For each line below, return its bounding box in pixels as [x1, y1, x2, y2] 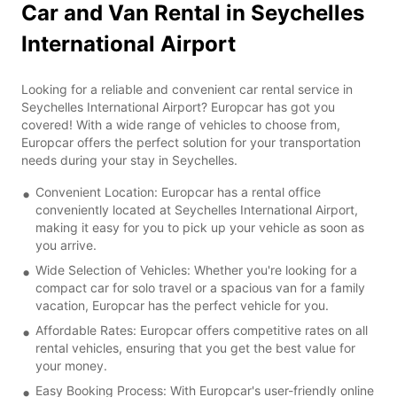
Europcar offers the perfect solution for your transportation [21, 134, 361, 150]
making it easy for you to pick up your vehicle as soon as [35, 219, 364, 235]
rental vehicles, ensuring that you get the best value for [35, 339, 355, 355]
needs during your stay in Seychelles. [21, 152, 237, 167]
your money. [35, 357, 107, 373]
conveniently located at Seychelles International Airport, [35, 201, 358, 217]
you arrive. [35, 237, 97, 253]
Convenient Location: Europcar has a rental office [35, 183, 321, 199]
